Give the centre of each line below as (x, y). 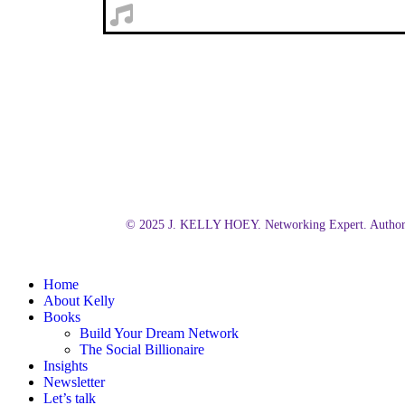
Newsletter (74, 382)
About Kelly (79, 301)
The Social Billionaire (142, 350)
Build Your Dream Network (159, 334)
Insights (66, 366)
